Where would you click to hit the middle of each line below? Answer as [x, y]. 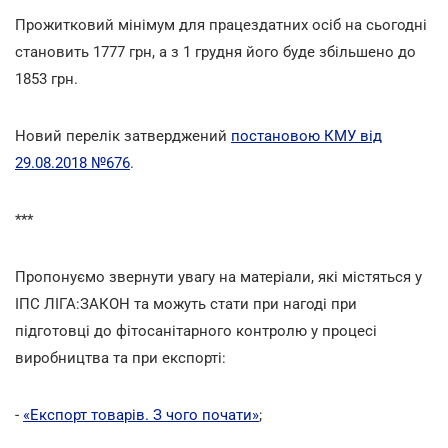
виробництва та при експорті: [120, 357]
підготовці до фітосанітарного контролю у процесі [196, 330]
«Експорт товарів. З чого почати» [141, 414]
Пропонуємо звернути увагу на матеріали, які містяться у [218, 276]
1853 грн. [46, 78]
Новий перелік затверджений [123, 135]
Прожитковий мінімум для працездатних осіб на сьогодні [221, 24]
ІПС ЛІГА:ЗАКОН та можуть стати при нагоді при [186, 303]
